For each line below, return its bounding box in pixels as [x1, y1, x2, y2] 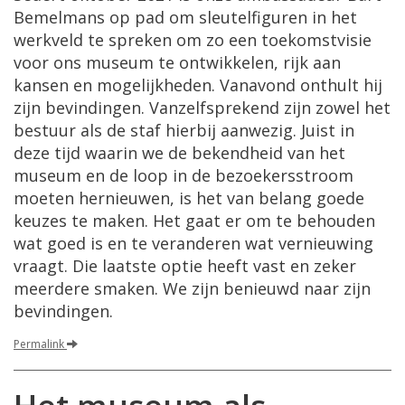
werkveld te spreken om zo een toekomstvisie [14, 29, 372, 51]
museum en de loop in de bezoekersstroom [14, 165, 353, 186]
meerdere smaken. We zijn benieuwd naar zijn [14, 278, 371, 299]
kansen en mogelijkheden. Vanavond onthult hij [14, 74, 382, 96]
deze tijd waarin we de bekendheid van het [14, 142, 345, 164]
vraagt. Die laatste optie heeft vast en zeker [14, 255, 356, 277]
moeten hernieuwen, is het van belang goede [14, 187, 364, 209]
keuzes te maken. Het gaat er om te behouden [14, 210, 375, 231]
